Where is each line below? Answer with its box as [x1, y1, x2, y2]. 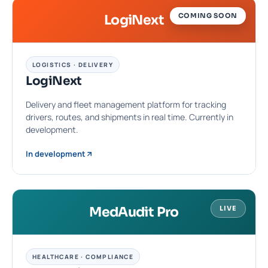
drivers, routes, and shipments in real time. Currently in [26, 111, 233, 123]
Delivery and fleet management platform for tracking [26, 99, 226, 111]
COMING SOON [178, 11, 237, 20]
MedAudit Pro [89, 204, 179, 221]
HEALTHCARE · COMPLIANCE [32, 252, 134, 261]
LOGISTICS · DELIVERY [32, 60, 113, 69]
